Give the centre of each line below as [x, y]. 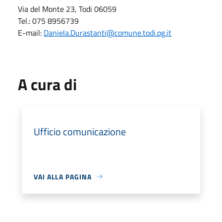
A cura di [47, 84]
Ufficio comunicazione [80, 131]
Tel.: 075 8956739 [48, 21]
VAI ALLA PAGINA [63, 176]
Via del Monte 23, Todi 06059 [67, 9]
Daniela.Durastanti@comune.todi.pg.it [108, 32]
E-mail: [31, 32]
